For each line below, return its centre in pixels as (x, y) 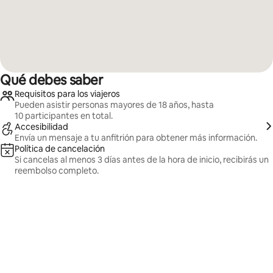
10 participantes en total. (64, 116)
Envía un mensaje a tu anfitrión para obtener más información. (136, 138)
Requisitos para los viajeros (67, 94)
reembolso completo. (57, 171)
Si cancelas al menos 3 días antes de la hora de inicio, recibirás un (142, 160)
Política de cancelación (60, 149)
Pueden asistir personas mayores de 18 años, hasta (114, 105)
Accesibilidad (41, 127)
